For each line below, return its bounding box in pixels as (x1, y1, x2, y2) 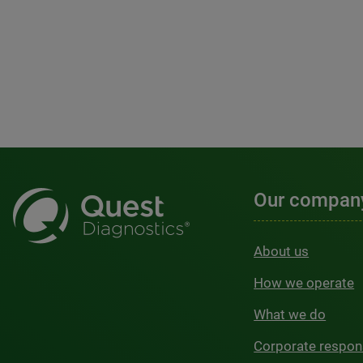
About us (254, 243, 310, 259)
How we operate (254, 275, 355, 291)
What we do (254, 306, 327, 322)
